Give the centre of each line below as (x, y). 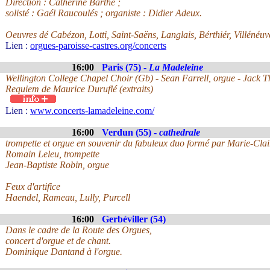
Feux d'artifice (33, 187)
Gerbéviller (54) (134, 219)
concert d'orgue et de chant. (58, 241)
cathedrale (180, 132)
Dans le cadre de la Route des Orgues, (79, 230)
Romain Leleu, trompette (52, 154)
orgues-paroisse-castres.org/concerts (98, 46)
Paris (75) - (125, 67)
